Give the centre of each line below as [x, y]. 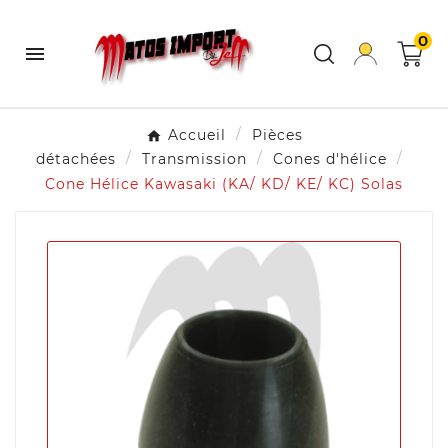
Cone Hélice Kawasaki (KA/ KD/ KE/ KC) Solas [224, 183]
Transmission [194, 159]
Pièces [277, 135]
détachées [75, 159]
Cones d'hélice [329, 159]
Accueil [196, 135]
